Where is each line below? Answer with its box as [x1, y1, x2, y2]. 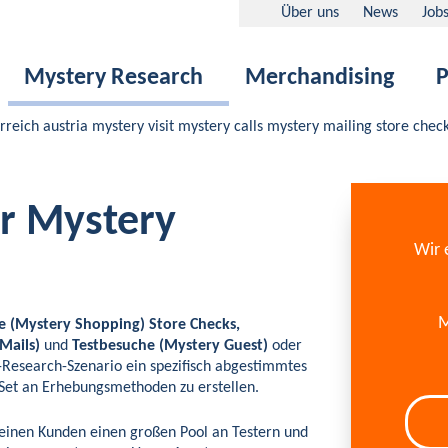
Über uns [281, 5, 339, 22]
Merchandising [245, 66, 394, 90]
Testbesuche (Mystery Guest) [72, 338, 272, 355]
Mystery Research [24, 66, 203, 90]
